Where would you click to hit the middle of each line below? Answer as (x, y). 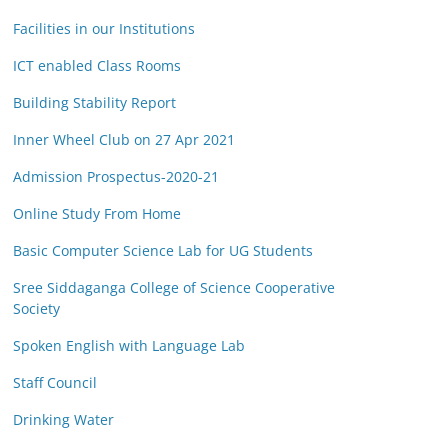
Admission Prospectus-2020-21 (116, 177)
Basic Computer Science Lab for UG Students (163, 251)
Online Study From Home (97, 214)
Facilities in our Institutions (104, 29)
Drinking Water (63, 420)
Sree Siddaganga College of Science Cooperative (174, 288)
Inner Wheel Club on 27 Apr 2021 (124, 140)
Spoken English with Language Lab (129, 346)
